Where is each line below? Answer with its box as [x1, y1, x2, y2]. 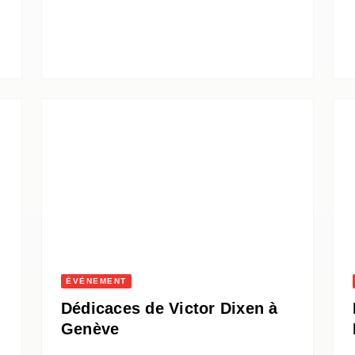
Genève [61, 320, 120, 338]
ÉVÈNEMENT [66, 277, 127, 286]
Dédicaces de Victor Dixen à [61, 300, 278, 318]
